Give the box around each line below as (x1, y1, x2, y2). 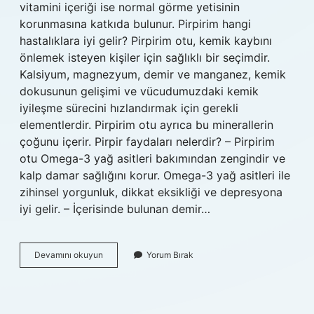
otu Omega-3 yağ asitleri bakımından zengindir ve (20, 151, 285, 165)
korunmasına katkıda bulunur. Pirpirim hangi (20, 17, 251, 31)
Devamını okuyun (34, 250, 103, 260)
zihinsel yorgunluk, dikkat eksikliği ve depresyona (20, 185, 282, 199)
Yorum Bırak (146, 250, 193, 260)
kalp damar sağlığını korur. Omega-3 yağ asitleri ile (20, 168, 290, 182)
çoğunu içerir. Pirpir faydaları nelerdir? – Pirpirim (20, 135, 275, 149)
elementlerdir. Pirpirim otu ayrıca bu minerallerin (20, 118, 273, 132)
